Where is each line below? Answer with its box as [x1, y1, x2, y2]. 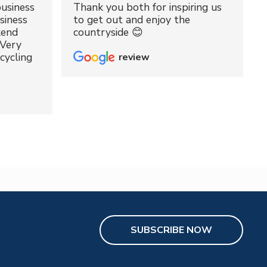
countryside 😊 [73, 24, 144, 39]
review [119, 51, 150, 64]
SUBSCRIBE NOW [131, 223, 212, 237]
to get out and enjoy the [73, 12, 191, 27]
